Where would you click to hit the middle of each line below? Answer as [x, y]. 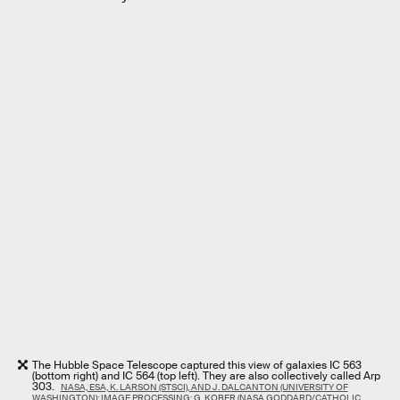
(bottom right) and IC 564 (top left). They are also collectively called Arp [206, 376]
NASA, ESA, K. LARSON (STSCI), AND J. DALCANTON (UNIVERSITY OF [204, 387]
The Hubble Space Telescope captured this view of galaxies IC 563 [197, 366]
